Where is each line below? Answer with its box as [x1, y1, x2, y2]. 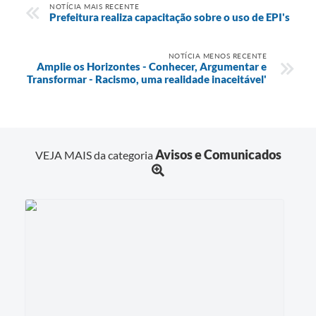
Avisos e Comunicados [154, 147, 281, 163]
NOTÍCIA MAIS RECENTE [49, 1, 139, 11]
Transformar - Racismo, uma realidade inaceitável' [27, 72, 267, 85]
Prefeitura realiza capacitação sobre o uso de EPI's [49, 10, 290, 23]
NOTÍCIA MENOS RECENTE [168, 51, 267, 60]
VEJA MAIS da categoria [35, 148, 155, 162]
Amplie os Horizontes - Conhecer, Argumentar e [37, 59, 267, 73]
